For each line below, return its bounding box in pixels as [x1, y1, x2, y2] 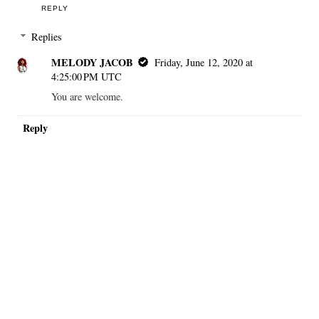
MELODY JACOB [51, 55, 134, 70]
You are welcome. [51, 90, 124, 103]
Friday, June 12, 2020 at [155, 56, 253, 69]
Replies [31, 30, 63, 43]
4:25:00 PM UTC [51, 70, 122, 83]
